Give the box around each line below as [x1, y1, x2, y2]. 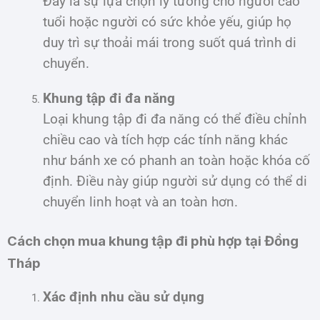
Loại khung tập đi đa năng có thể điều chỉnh [43, 111, 306, 127]
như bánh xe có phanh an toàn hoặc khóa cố [43, 152, 310, 169]
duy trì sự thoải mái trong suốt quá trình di [43, 34, 296, 51]
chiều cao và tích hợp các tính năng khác [43, 131, 288, 148]
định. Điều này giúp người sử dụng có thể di [43, 173, 307, 189]
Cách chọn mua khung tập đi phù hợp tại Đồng [7, 232, 299, 249]
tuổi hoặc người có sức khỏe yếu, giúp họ [43, 14, 291, 30]
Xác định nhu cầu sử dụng [43, 289, 204, 305]
